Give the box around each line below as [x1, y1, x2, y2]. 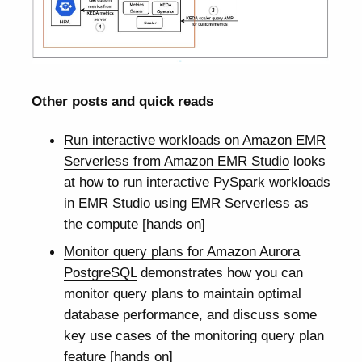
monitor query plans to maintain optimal [63, 285, 301, 302]
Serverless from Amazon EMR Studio [63, 152, 289, 169]
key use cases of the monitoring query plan [63, 327, 324, 344]
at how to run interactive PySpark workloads [63, 173, 330, 190]
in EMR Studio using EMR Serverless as [63, 194, 309, 211]
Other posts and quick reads [32, 92, 214, 109]
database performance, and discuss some [63, 306, 317, 323]
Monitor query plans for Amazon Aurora [63, 243, 300, 260]
